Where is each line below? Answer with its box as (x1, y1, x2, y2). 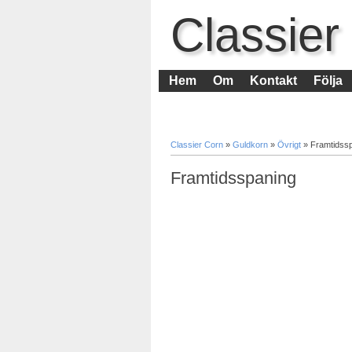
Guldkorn (233, 139, 270, 149)
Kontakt (250, 73, 297, 87)
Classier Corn (170, 139, 225, 149)
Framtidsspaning (170, 168, 296, 189)
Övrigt (277, 139, 303, 149)
